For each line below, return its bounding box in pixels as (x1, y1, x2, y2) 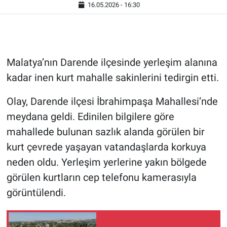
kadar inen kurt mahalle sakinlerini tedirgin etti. (6, 71, 219, 84)
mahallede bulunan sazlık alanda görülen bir (6, 126, 205, 138)
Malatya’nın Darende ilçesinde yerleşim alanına (6, 56, 217, 69)
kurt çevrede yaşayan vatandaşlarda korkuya (6, 141, 206, 154)
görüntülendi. (6, 186, 66, 199)
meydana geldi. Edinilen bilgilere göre (6, 110, 174, 123)
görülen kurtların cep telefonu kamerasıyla (6, 171, 197, 184)
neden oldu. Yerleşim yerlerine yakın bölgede (6, 156, 207, 169)
